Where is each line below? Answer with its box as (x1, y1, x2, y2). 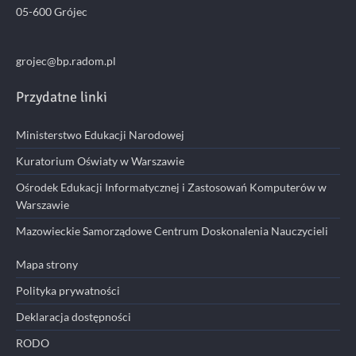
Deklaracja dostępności (16, 310, 131, 324)
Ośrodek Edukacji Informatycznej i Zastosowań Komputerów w (16, 180, 327, 195)
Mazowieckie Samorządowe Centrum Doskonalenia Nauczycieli (16, 224, 328, 238)
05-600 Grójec (16, 4, 87, 18)
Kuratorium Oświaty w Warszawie (16, 154, 184, 168)
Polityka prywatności (16, 284, 120, 298)
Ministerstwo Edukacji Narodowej (16, 128, 184, 142)
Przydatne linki (16, 87, 107, 106)
